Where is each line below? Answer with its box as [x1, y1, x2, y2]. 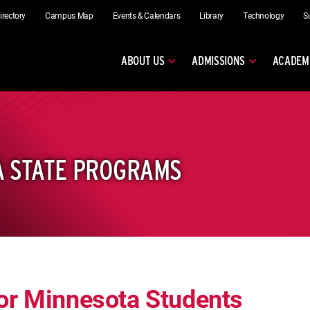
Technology [242, 10, 284, 21]
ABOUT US [121, 53, 165, 68]
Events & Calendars [112, 10, 181, 21]
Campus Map [45, 10, 93, 21]
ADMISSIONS [192, 53, 245, 68]
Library [199, 10, 224, 21]
